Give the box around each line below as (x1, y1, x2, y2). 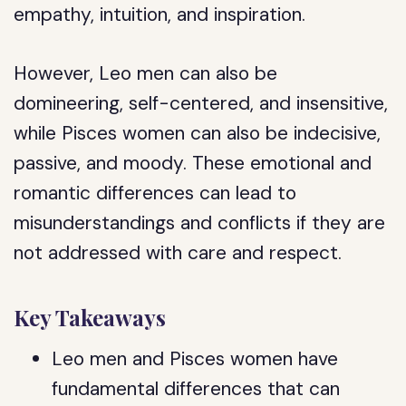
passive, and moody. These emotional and (14, 150, 372, 176)
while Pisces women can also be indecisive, (14, 121, 382, 146)
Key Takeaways (14, 303, 167, 332)
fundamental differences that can (52, 376, 341, 401)
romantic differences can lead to (14, 180, 297, 206)
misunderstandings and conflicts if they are (14, 210, 386, 236)
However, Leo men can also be (14, 61, 278, 86)
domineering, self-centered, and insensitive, (14, 91, 389, 116)
